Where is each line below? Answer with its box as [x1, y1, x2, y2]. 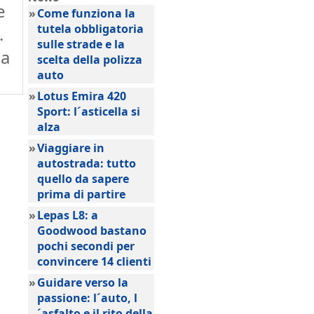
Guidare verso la [37, 275, 128, 290]
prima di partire [37, 186, 125, 202]
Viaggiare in [37, 140, 104, 156]
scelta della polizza [37, 52, 142, 67]
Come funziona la [37, 6, 135, 21]
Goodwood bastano [37, 223, 146, 238]
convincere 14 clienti [37, 254, 151, 269]
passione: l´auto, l [37, 290, 137, 306]
